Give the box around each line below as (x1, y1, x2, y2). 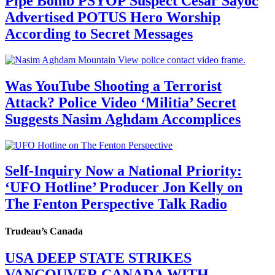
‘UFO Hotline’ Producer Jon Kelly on (5, 179, 242, 196)
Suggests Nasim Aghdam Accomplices (5, 110, 241, 127)
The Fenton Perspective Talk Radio (5, 196, 227, 212)
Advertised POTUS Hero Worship (5, 9, 220, 25)
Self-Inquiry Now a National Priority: (5, 163, 242, 179)
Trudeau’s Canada (5, 225, 83, 236)
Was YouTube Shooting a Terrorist (5, 77, 222, 94)
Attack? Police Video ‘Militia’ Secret (5, 94, 236, 110)
